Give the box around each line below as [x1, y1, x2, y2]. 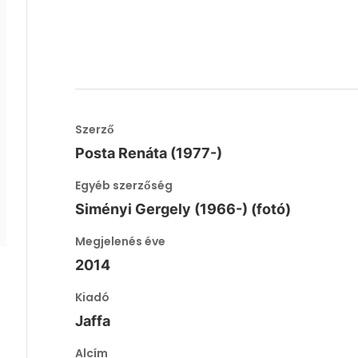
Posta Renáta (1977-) [75, 145, 223, 161]
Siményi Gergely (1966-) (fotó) [75, 201, 292, 217]
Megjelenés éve [75, 233, 166, 249]
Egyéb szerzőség [75, 177, 173, 193]
